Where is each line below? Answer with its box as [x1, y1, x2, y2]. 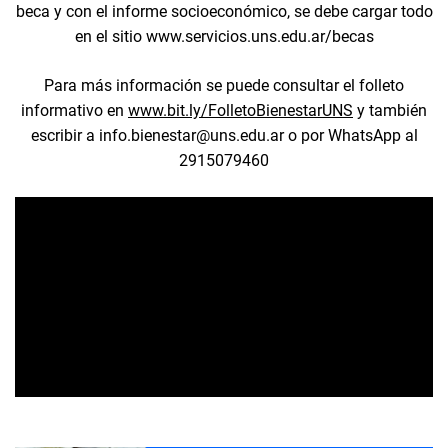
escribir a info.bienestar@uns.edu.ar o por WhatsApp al [30, 125, 418, 145]
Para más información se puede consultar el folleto [44, 75, 404, 95]
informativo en [21, 100, 128, 120]
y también [353, 100, 427, 120]
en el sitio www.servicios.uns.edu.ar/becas [74, 26, 374, 46]
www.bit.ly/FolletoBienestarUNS [128, 100, 353, 120]
